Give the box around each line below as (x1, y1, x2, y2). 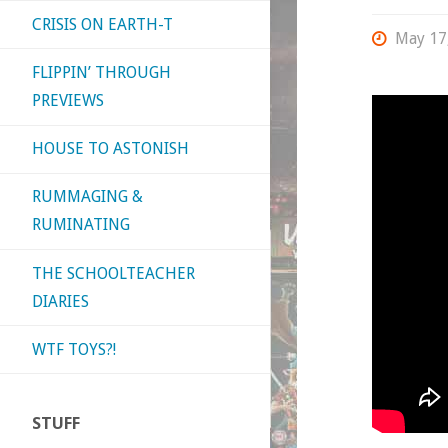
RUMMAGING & (32, 187, 143, 207)
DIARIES (32, 291, 89, 311)
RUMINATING (32, 215, 130, 235)
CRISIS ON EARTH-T (32, 14, 173, 34)
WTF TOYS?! (32, 339, 116, 359)
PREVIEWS (32, 90, 104, 110)
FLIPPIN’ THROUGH (32, 62, 171, 82)
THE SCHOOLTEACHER (32, 263, 195, 283)
